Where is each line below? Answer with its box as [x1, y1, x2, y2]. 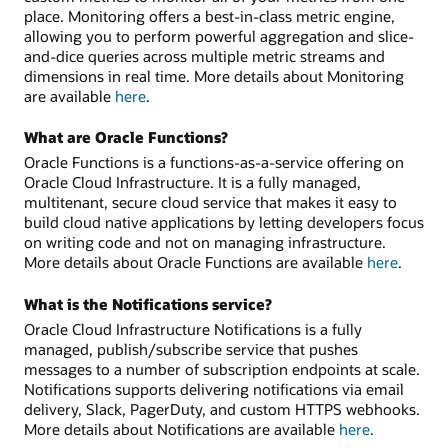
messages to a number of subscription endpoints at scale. [24, 358, 420, 379]
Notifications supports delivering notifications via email [24, 378, 404, 399]
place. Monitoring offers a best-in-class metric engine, [24, 5, 395, 26]
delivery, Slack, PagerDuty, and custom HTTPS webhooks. [24, 398, 420, 419]
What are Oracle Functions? [24, 127, 228, 148]
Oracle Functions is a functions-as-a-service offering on [24, 152, 404, 173]
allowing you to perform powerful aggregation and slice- [24, 25, 414, 46]
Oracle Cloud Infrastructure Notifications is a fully [24, 318, 362, 339]
